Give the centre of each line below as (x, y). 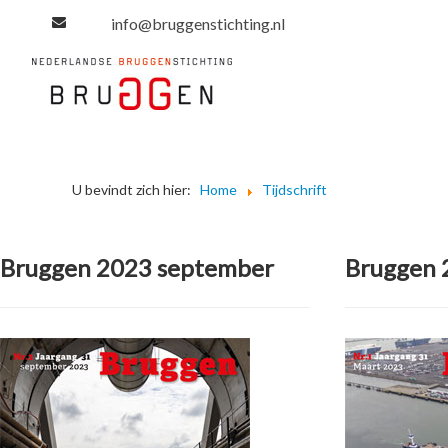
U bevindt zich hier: (134, 189)
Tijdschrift (294, 189)
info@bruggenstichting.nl (197, 23)
